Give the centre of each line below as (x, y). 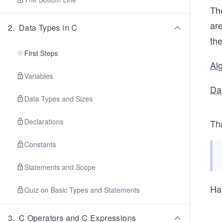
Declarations (44, 121)
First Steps (41, 53)
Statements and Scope (60, 167)
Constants (40, 144)
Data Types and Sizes (58, 99)
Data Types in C (48, 28)
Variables (39, 76)
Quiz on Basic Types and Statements (82, 190)
